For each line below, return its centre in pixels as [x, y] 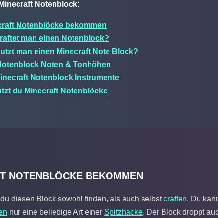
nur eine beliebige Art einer [56, 212]
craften [175, 199]
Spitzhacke [123, 212]
